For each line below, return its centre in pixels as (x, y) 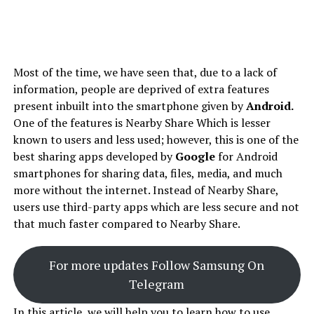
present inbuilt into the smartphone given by (128, 105)
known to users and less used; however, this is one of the (156, 139)
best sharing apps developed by (93, 156)
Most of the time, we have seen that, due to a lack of (145, 72)
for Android (246, 156)
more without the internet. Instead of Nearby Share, (145, 190)
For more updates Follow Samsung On (157, 265)
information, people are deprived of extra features (141, 89)
